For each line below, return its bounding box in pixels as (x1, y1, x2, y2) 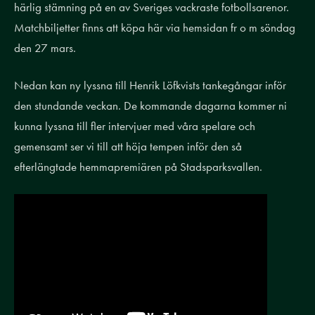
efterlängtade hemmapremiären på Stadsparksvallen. (14, 160, 268, 174)
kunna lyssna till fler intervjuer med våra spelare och (14, 119, 255, 133)
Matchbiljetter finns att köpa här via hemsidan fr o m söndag (14, 20, 295, 34)
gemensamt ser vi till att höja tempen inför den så (14, 139, 242, 153)
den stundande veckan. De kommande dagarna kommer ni (14, 98, 287, 112)
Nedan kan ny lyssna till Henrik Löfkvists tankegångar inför (14, 78, 286, 92)
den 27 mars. (14, 41, 76, 55)
